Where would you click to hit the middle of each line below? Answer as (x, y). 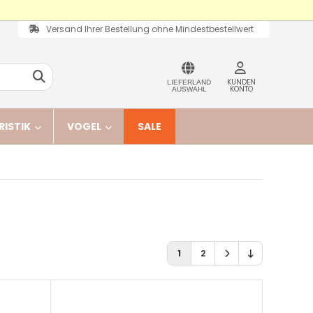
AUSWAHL (189, 89)
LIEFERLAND (189, 82)
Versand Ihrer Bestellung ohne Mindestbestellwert (150, 29)
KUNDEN (241, 82)
